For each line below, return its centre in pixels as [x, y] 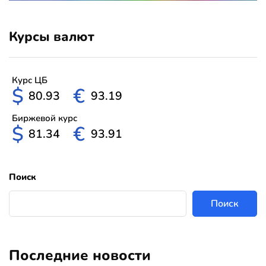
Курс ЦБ [30, 80]
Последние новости [80, 255]
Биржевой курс [45, 118]
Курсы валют [52, 37]
